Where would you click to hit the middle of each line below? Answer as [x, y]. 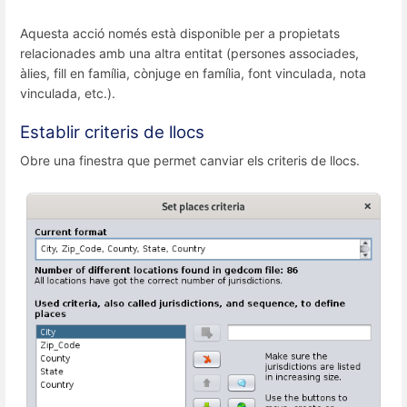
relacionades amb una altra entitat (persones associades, [189, 53]
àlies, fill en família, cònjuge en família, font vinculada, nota [193, 73]
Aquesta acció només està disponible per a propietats [180, 33]
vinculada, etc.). [68, 93]
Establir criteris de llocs [112, 132]
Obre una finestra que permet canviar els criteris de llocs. [190, 160]
